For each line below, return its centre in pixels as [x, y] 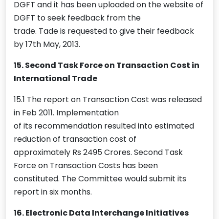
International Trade [55, 79]
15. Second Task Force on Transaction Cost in [107, 66]
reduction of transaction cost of [75, 139]
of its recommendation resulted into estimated [104, 126]
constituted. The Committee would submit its [100, 179]
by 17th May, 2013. [47, 44]
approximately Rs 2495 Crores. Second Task [98, 153]
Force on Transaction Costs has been [86, 166]
